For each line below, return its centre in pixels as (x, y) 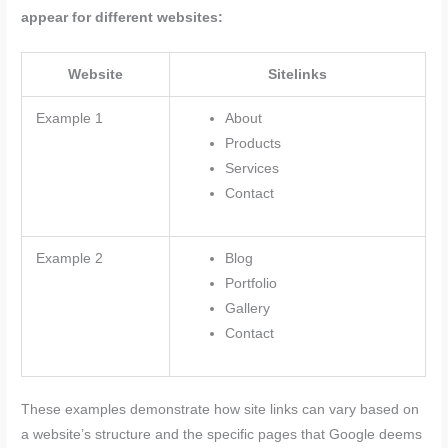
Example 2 (69, 258)
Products (252, 143)
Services (251, 168)
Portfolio (250, 283)
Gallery (247, 308)
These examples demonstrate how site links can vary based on (220, 410)
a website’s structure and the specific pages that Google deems (222, 435)
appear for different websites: (122, 17)
